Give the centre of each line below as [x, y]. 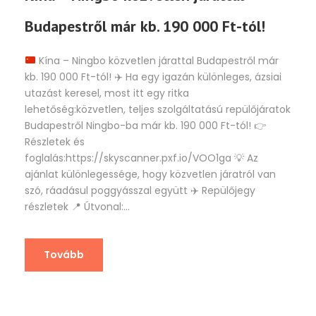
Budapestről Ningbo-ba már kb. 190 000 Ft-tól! [139, 125]
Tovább [64, 254]
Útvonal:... [105, 206]
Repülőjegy [227, 190]
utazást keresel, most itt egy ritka [107, 93]
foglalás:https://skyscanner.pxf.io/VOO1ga [129, 158]
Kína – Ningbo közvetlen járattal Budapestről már [157, 60]
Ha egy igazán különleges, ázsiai [202, 77]
